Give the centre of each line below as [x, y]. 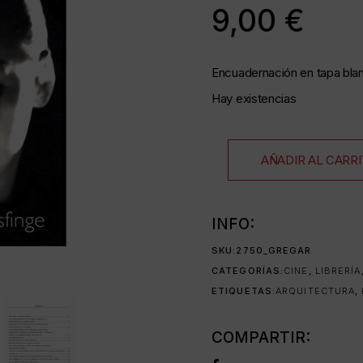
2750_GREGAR [274, 250]
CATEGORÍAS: [248, 271]
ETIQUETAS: [243, 291]
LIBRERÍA [338, 271]
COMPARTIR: [261, 337]
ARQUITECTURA [316, 291]
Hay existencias [254, 98]
